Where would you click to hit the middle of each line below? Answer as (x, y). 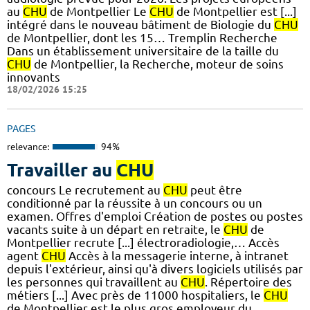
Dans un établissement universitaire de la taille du (143, 51)
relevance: (28, 147)
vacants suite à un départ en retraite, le (115, 229)
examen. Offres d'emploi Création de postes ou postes (155, 216)
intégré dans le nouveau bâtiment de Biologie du (140, 25)
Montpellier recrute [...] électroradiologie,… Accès (143, 242)
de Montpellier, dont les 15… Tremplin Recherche (142, 38)
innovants (34, 77)
